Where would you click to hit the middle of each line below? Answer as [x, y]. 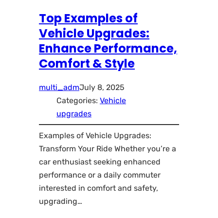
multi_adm [59, 87]
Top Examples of [88, 18]
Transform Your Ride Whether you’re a [108, 148]
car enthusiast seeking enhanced [100, 162]
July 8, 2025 [102, 87]
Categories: [78, 100]
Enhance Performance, [108, 48]
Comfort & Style [87, 63]
